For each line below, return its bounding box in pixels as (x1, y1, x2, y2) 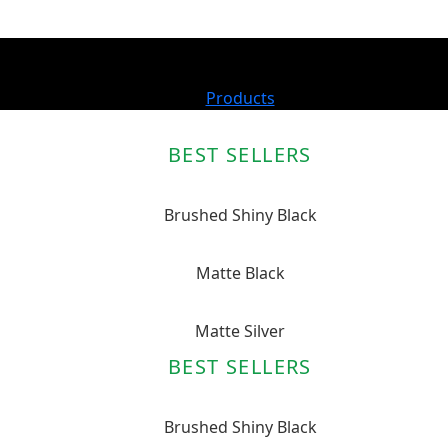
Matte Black (195, 262, 285, 284)
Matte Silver (195, 320, 285, 342)
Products (205, 87, 275, 109)
